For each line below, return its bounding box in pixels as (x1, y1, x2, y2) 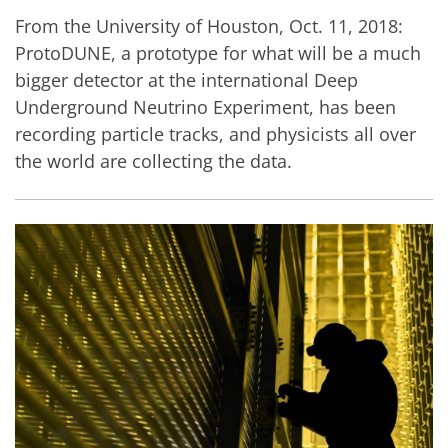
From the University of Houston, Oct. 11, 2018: (15, 14, 403, 38)
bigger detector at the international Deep (15, 68, 358, 92)
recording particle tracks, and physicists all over (15, 122, 416, 146)
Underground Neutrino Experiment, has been (15, 95, 396, 119)
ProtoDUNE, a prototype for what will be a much (15, 41, 421, 65)
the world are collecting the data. (15, 149, 292, 173)
